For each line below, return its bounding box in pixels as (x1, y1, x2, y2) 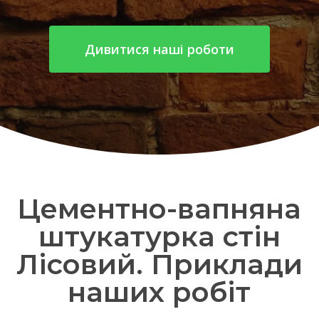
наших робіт (68, 275, 251, 310)
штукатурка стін (38, 219, 281, 254)
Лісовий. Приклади (16, 247, 303, 282)
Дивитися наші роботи (84, 41, 234, 58)
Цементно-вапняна (17, 192, 302, 226)
